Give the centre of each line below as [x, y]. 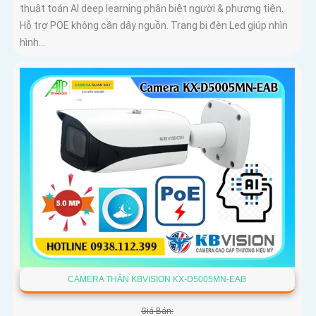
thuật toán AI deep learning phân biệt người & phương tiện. [152, 9]
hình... [32, 43]
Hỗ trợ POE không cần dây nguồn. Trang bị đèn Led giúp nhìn [154, 26]
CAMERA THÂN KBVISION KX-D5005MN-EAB [157, 280]
